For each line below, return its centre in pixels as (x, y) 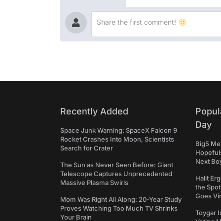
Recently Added (94, 111)
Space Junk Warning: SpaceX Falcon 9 (119, 130)
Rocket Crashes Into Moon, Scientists (117, 139)
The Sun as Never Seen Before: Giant (117, 165)
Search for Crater (87, 148)
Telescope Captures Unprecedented (116, 174)
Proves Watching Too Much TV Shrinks (119, 208)
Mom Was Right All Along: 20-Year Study (121, 199)
